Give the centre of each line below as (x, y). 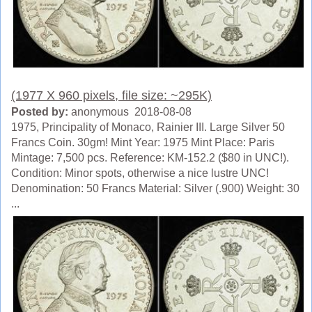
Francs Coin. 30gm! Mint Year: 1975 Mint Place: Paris (143, 142)
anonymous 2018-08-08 (130, 112)
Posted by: (40, 112)
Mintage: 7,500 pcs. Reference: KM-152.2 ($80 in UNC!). (150, 158)
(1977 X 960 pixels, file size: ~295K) (111, 95)
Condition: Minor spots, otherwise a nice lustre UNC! (140, 173)
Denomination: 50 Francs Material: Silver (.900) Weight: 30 (155, 188)
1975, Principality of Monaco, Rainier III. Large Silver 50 (148, 127)
